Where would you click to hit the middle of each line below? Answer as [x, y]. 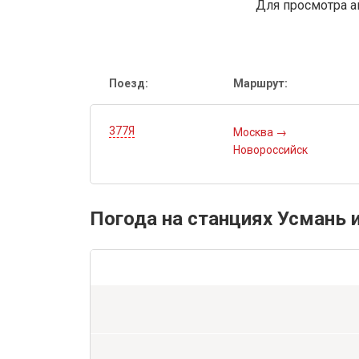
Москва [255, 133]
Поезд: [129, 84]
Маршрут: [261, 84]
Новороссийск [271, 150]
